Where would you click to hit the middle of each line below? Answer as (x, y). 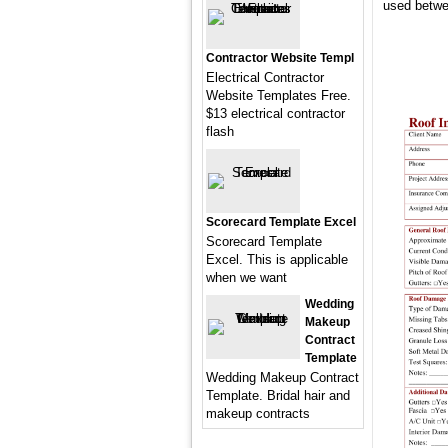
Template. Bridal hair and (278, 395)
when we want (246, 277)
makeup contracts (258, 413)
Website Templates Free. (278, 95)
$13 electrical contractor (275, 113)
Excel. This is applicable (277, 259)
